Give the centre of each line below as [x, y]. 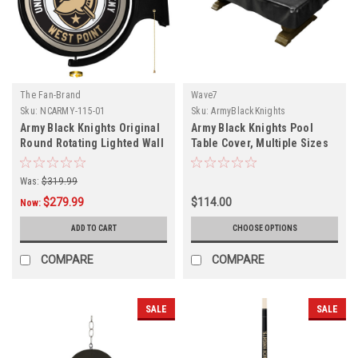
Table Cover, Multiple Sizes [260, 143]
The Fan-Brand [51, 95]
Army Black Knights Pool [252, 128]
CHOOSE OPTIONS [265, 229]
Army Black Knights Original [90, 128]
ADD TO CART [93, 229]
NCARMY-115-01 [73, 111]
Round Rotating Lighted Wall [92, 143]
